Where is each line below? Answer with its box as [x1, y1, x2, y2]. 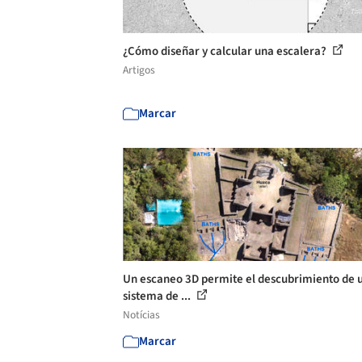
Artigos [123, 61, 155, 78]
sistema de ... [123, 287, 193, 305]
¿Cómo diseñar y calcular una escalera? [123, 42, 329, 60]
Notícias [123, 306, 160, 322]
